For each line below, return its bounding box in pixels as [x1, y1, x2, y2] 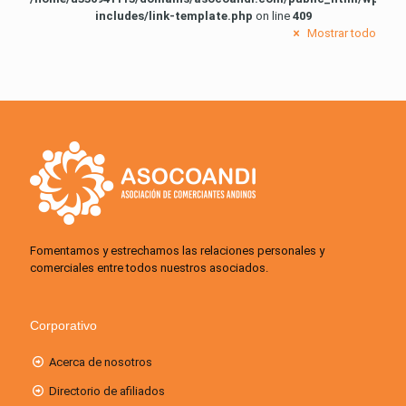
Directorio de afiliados [49, 384, 166, 399]
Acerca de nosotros [49, 355, 153, 370]
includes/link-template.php [94, 9, 253, 24]
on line [252, 9, 293, 24]
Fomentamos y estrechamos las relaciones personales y [30, 244, 324, 258]
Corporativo [30, 318, 97, 333]
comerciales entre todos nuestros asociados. [30, 261, 268, 275]
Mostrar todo [304, 26, 376, 41]
